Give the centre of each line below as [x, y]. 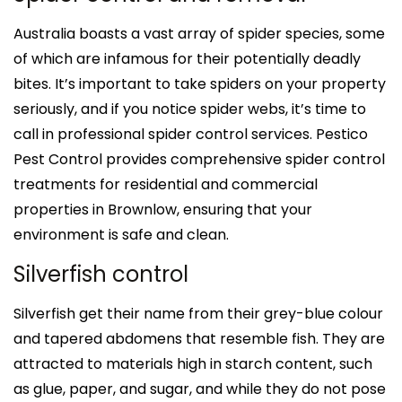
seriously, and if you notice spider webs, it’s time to [190, 109]
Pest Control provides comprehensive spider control [199, 159]
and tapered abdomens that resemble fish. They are [199, 338]
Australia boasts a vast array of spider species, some [199, 33]
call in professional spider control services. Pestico [191, 134]
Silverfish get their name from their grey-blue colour [198, 313]
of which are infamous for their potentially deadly [187, 58]
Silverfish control [101, 274]
